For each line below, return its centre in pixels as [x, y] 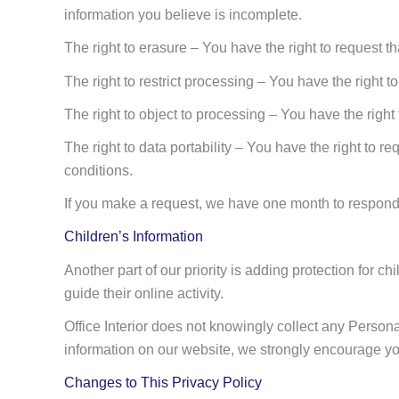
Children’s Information [134, 237]
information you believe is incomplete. [183, 15]
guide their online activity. [144, 293]
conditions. [98, 171]
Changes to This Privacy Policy [163, 382]
